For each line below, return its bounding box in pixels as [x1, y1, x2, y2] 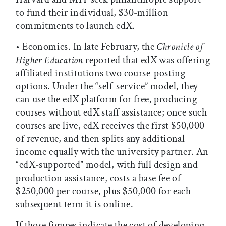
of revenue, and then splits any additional [16, 132, 185, 146]
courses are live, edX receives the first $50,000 [16, 119, 205, 133]
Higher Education [16, 53, 83, 67]
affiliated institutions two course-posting [16, 67, 186, 80]
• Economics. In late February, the [16, 40, 157, 54]
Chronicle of [156, 40, 203, 54]
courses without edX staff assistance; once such [16, 106, 207, 120]
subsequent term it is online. [16, 198, 133, 211]
